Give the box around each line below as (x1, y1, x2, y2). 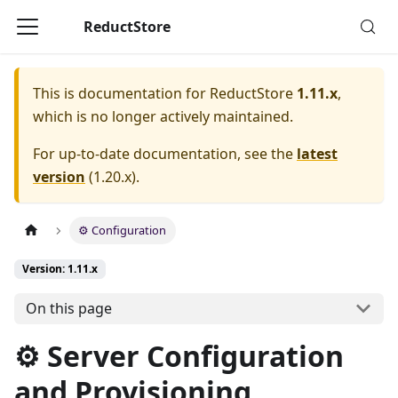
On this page (25, 298, 112, 319)
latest (297, 144, 338, 163)
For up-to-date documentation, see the (33, 144, 297, 163)
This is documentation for (33, 84, 210, 103)
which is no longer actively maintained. (33, 107, 293, 126)
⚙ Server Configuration (14, 336, 344, 375)
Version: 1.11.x (22, 261, 98, 277)
